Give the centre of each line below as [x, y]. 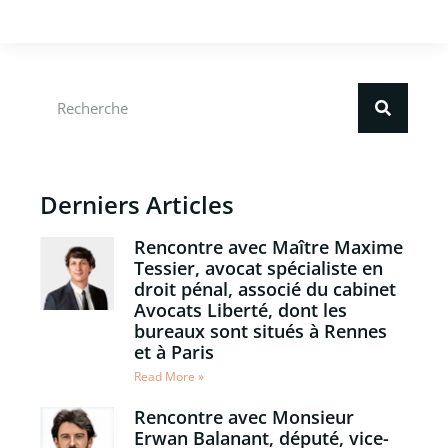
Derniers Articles [137, 204]
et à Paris [173, 351]
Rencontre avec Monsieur [243, 416]
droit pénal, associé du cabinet [264, 288]
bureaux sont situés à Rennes [260, 330]
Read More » [168, 376]
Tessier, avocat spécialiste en [258, 267]
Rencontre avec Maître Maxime [268, 246]
